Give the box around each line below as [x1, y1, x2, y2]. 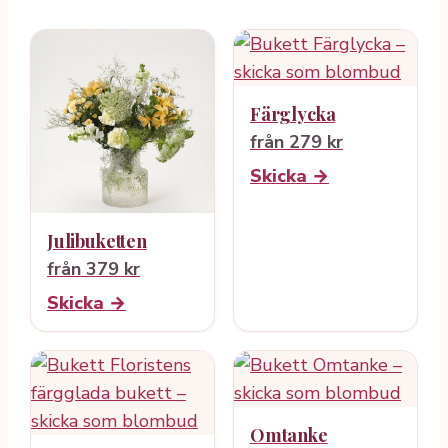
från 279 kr [250, 130, 343, 155]
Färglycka [250, 102, 336, 127]
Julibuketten [47, 229, 147, 254]
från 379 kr [47, 257, 140, 282]
